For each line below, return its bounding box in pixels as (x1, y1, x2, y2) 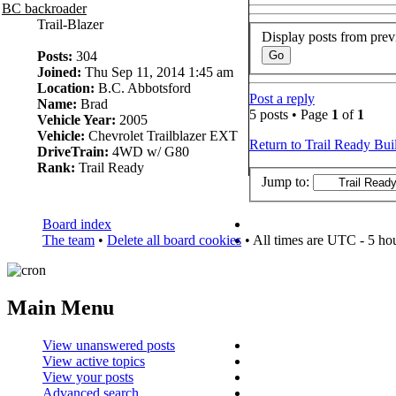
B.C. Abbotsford (95, 80, 191, 96)
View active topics (42, 354, 145, 369)
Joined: (37, 65, 81, 80)
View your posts (42, 369, 133, 385)
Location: (37, 80, 95, 96)
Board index (42, 217, 111, 232)
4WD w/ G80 (109, 144, 189, 160)
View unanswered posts (42, 338, 175, 354)
